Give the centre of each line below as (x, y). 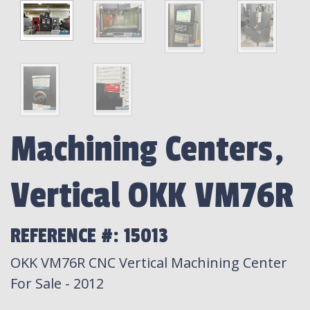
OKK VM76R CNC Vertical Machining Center (149, 262)
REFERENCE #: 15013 (89, 236)
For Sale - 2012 (57, 283)
